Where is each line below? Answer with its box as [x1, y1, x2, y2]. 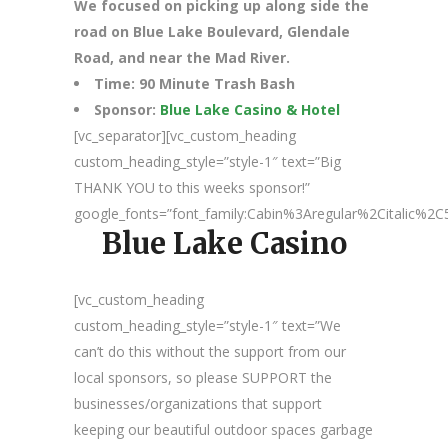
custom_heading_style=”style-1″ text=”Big [74, 152, 341, 171]
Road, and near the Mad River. [74, 48, 290, 67]
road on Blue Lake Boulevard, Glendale [74, 22, 350, 41]
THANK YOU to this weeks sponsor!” [74, 178, 310, 197]
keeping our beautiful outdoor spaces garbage [74, 420, 373, 439]
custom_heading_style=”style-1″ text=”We [74, 316, 341, 335]
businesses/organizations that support [74, 394, 322, 413]
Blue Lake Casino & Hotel [160, 100, 340, 119]
